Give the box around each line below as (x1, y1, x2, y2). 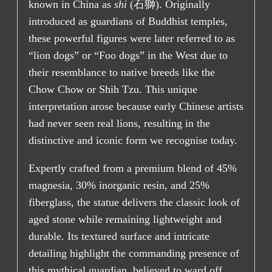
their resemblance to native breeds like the (29, 66, 215, 79)
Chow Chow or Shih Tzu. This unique (29, 83, 197, 96)
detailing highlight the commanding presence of (29, 247, 239, 260)
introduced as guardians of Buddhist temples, (29, 15, 228, 28)
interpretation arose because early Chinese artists (29, 100, 243, 113)
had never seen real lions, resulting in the (29, 117, 210, 130)
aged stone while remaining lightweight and (29, 213, 222, 226)
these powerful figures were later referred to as (29, 32, 235, 45)
